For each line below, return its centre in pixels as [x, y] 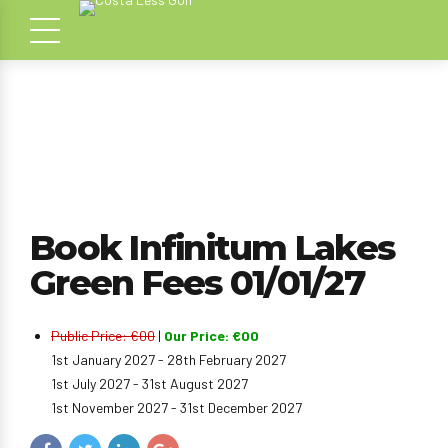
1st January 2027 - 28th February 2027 [168, 359]
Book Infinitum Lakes [212, 247]
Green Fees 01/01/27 [197, 282]
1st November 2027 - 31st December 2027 [176, 407]
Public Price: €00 [103, 335]
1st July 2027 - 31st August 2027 [149, 383]
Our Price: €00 [211, 335]
